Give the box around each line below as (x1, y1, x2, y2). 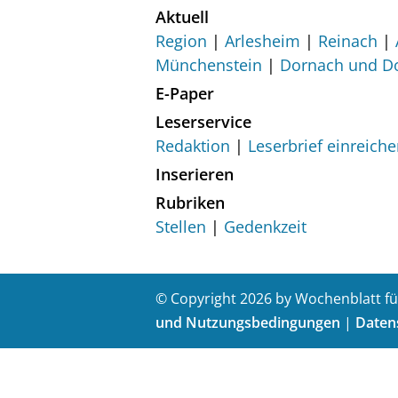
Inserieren (155, 163, 234, 185)
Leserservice (155, 111, 251, 132)
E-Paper (155, 83, 214, 104)
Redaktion (155, 135, 230, 156)
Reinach (318, 30, 378, 52)
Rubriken (155, 192, 225, 213)
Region (155, 30, 207, 52)
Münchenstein (155, 54, 262, 76)
